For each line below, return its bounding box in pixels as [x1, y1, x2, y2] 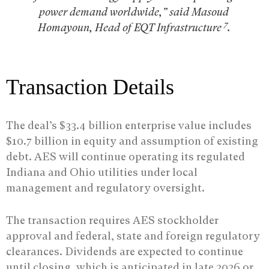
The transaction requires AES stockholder [6, 214, 219, 227]
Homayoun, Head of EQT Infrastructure [37, 21, 224, 34]
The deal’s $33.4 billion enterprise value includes [6, 119, 252, 132]
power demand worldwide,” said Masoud [39, 5, 229, 19]
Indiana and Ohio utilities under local [6, 166, 198, 179]
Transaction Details [6, 75, 174, 100]
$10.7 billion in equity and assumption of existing [6, 134, 258, 148]
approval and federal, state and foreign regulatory [6, 229, 260, 243]
